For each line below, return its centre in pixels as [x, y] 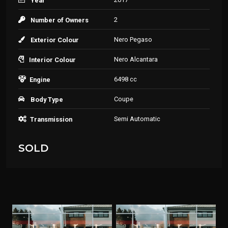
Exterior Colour [55, 40]
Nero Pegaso [133, 39]
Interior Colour [52, 60]
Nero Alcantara [136, 59]
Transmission [51, 119]
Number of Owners [60, 20]
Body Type [47, 99]
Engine [40, 80]
